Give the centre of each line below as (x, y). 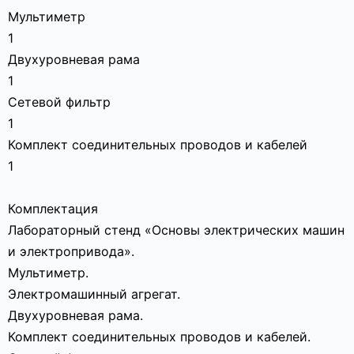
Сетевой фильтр (59, 102)
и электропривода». (71, 251)
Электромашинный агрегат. (94, 294)
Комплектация (53, 209)
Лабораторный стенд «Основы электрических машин (176, 230)
